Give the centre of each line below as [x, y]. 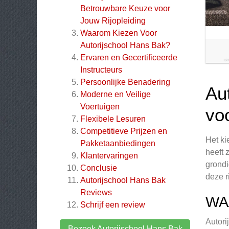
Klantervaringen [109, 156]
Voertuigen [100, 107]
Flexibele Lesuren [113, 119]
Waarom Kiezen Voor [119, 33]
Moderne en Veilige [116, 94]
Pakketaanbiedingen [118, 143]
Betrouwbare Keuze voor [125, 8]
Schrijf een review [113, 205]
